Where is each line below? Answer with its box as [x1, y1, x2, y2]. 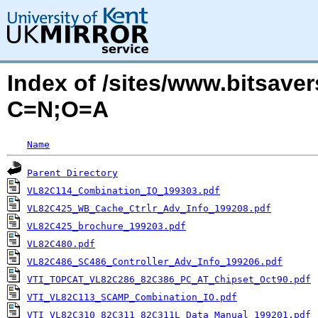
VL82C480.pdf [27, 238, 95, 249]
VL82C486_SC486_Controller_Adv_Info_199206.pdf [27, 256, 283, 267]
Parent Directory [27, 168, 118, 178]
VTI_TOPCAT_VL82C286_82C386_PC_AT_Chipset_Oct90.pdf [27, 274, 311, 285]
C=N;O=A [7, 97, 109, 122]
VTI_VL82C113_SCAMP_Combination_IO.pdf [27, 292, 237, 302]
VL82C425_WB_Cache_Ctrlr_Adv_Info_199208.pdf [27, 203, 271, 214]
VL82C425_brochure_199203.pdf [27, 221, 186, 231]
